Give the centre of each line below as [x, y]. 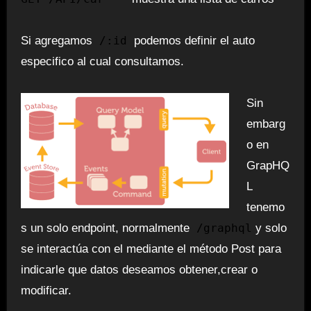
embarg [266, 124]
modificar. [46, 290]
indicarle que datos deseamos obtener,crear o [139, 269]
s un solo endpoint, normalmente [108, 228]
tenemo [266, 207]
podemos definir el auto [194, 40]
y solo [269, 228]
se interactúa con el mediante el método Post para [151, 249]
